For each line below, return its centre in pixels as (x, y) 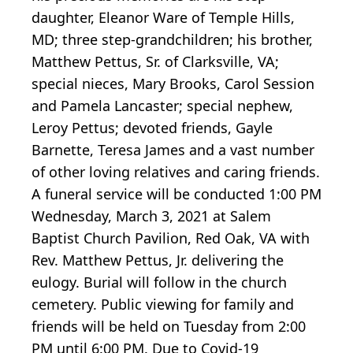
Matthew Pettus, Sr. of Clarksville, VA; (155, 62)
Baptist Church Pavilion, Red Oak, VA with (171, 238)
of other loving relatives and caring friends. (176, 172)
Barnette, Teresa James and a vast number (173, 150)
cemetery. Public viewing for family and (163, 305)
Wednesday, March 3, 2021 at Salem (151, 216)
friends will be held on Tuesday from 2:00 (169, 327)
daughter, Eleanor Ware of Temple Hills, (163, 18)
